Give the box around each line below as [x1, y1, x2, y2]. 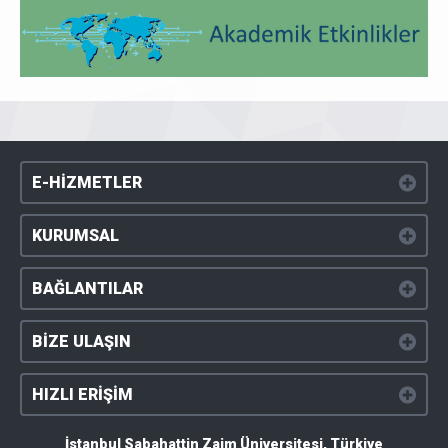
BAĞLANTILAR [32, 279, 143, 298]
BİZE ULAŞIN [32, 332, 131, 351]
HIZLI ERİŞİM [32, 385, 133, 404]
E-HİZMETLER [32, 173, 142, 192]
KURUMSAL [32, 226, 119, 245]
